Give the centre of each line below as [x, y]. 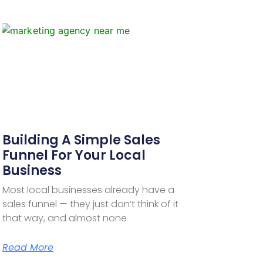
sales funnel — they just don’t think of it [91, 204]
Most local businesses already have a [89, 190]
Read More [28, 247]
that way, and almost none [65, 218]
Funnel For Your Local [74, 155]
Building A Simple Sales [82, 140]
